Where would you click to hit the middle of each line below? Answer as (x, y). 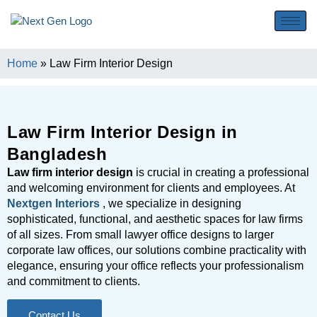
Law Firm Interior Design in (122, 132)
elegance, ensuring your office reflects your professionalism (155, 266)
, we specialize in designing (172, 203)
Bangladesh (57, 154)
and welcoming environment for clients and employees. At (151, 188)
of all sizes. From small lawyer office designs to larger (140, 235)
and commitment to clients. (74, 281)
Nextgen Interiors (55, 203)
